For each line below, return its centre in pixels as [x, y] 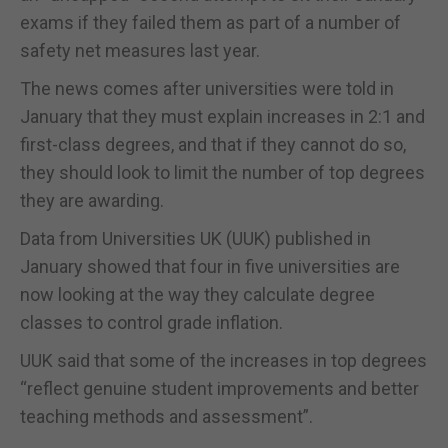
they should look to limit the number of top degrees [222, 172]
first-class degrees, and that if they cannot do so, [213, 144]
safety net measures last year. [140, 50]
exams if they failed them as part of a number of [210, 22]
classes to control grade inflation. [151, 322]
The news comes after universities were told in [207, 88]
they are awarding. [92, 200]
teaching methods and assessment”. [166, 416]
